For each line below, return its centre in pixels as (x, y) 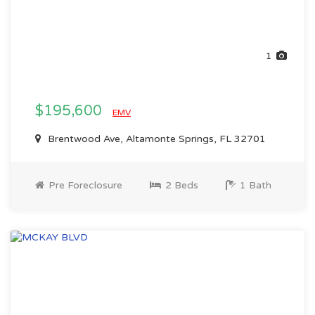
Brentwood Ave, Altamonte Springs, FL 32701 (155, 139)
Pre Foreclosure (84, 185)
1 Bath (254, 185)
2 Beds (180, 185)
